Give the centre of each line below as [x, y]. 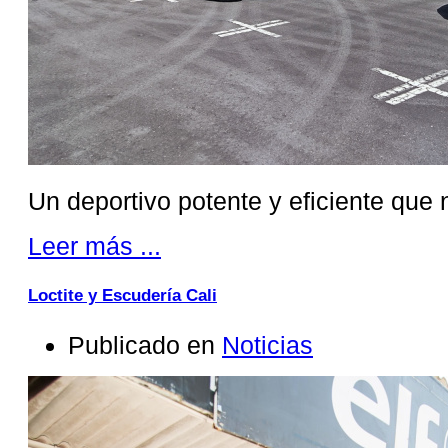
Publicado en [141, 344]
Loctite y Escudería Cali [122, 295]
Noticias [267, 344]
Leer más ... [94, 245]
